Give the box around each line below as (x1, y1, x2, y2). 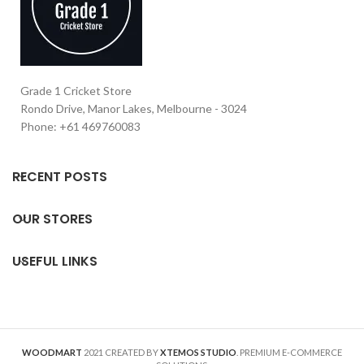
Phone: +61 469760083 (20, 119, 141, 133)
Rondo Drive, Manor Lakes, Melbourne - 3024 (20, 101, 247, 115)
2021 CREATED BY (84, 346, 160, 357)
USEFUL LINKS (12, 251, 97, 271)
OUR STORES (12, 209, 93, 228)
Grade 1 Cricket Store (20, 83, 132, 97)
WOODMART (22, 346, 82, 357)
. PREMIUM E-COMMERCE (236, 346, 342, 357)
